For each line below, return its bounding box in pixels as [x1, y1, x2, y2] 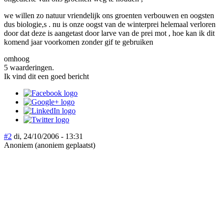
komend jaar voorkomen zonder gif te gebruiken [4, 37, 153, 46]
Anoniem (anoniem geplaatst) [4, 140, 95, 149]
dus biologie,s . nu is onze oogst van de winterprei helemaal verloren [4, 20, 216, 28]
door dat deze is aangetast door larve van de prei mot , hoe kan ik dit [4, 28, 215, 37]
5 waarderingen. [4, 63, 54, 72]
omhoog [4, 54, 29, 63]
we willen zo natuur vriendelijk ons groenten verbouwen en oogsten [4, 11, 214, 20]
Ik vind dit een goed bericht [4, 72, 89, 81]
